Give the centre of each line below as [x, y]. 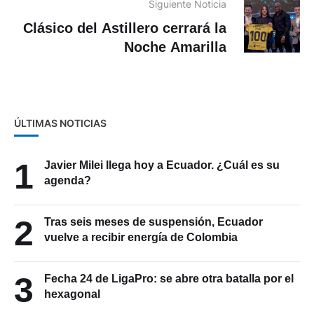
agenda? [68, 180]
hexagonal [72, 294]
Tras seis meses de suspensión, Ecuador [153, 221]
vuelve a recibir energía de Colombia [141, 237]
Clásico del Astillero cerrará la [125, 28]
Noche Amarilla [175, 47]
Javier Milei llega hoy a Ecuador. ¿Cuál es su [162, 165]
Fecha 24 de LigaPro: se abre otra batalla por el [169, 278]
